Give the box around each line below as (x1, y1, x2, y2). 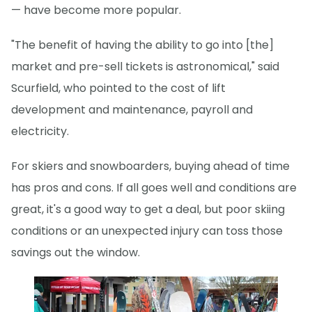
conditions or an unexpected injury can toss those (11, 222, 283, 239)
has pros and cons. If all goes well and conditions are (11, 179, 297, 196)
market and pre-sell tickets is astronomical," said (11, 58, 279, 75)
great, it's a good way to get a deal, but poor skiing (11, 201, 285, 217)
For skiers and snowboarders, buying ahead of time (11, 157, 290, 174)
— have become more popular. (11, 1, 181, 18)
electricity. (11, 123, 69, 139)
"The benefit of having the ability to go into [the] (11, 36, 274, 53)
